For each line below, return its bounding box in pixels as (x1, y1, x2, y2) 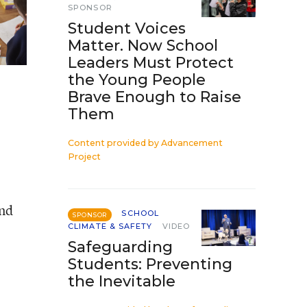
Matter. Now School (68, 36, 218, 55)
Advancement (161, 138, 223, 148)
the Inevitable (68, 272, 175, 291)
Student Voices (68, 19, 186, 38)
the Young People (68, 71, 206, 89)
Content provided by (68, 138, 161, 148)
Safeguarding (68, 238, 173, 256)
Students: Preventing (68, 255, 232, 273)
